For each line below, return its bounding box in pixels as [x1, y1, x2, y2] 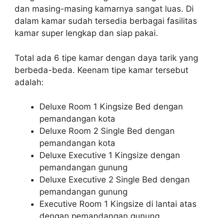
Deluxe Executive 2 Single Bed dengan [39, 175, 190, 185]
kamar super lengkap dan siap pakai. [15, 28, 158, 38]
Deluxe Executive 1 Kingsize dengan [39, 150, 180, 161]
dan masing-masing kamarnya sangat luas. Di [15, 4, 194, 14]
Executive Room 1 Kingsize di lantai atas [39, 199, 197, 209]
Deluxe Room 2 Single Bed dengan [39, 126, 175, 136]
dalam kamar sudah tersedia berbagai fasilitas [15, 16, 197, 26]
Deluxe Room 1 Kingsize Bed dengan [39, 102, 183, 112]
